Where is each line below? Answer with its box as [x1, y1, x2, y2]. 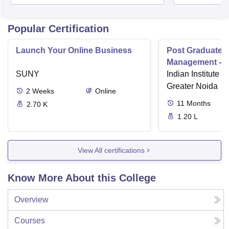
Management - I [167, 58, 225, 67]
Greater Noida [167, 82, 218, 91]
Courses [14, 216, 45, 225]
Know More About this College [8, 172, 156, 184]
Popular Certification [8, 23, 109, 35]
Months [187, 99, 211, 108]
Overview [14, 195, 49, 204]
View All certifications [77, 146, 145, 154]
